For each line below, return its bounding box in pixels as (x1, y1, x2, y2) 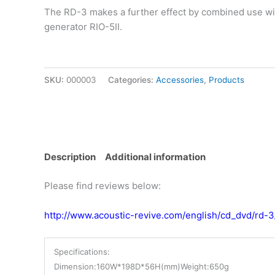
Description (44, 151, 96, 163)
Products (209, 75, 244, 85)
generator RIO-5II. (44, 21, 122, 33)
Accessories (156, 75, 204, 85)
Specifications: (54, 246, 110, 257)
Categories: (108, 75, 156, 85)
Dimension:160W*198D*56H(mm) (54, 261, 180, 271)
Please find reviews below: (44, 179, 161, 192)
